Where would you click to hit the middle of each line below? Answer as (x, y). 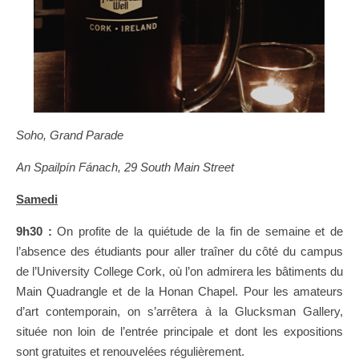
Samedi (37, 200)
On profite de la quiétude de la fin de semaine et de (198, 232)
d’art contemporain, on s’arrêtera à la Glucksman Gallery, (179, 312)
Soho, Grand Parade (70, 135)
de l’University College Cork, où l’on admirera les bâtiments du (179, 272)
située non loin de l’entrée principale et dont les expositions (179, 332)
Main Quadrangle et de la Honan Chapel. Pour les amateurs (179, 292)
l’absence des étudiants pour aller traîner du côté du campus (179, 252)
